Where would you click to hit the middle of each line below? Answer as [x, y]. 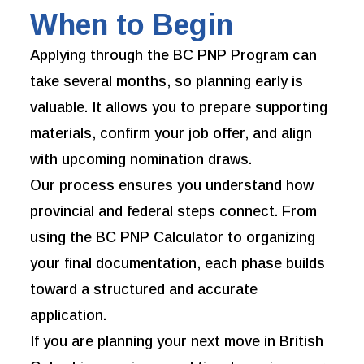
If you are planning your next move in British [177, 342]
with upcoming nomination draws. [141, 160]
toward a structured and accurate [144, 290]
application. [69, 316]
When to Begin [132, 25]
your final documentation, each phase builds [178, 264]
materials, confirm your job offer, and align [171, 134]
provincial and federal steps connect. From [174, 212]
